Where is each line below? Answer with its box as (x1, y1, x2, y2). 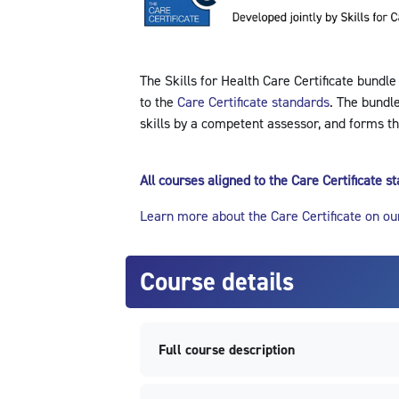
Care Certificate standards (176, 94, 330, 112)
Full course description (158, 341, 295, 360)
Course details (139, 265, 294, 298)
